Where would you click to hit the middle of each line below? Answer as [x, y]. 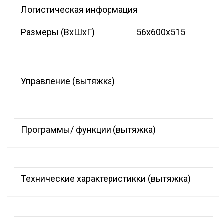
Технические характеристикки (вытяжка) [106, 179]
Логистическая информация [79, 10]
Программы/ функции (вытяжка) [88, 130]
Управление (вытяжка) [68, 81]
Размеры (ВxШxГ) [58, 32]
